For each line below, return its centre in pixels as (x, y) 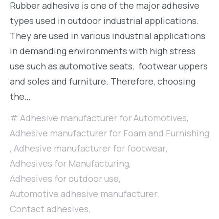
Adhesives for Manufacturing (69, 163)
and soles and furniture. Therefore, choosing (103, 81)
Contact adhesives (49, 209)
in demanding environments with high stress (103, 51)
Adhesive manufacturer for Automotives (103, 118)
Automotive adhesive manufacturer (84, 194)
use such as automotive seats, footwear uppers (109, 66)
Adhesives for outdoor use (64, 178)
